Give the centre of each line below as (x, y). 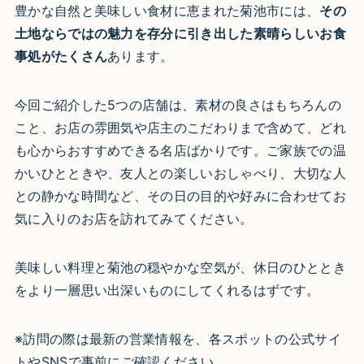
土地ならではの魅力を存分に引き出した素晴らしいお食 (180, 33)
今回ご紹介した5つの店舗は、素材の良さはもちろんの (178, 104)
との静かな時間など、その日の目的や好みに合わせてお (180, 195)
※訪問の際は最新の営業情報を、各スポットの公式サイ (178, 338)
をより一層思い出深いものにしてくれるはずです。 (167, 290)
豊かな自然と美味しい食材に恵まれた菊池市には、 (167, 10)
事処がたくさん (61, 56)
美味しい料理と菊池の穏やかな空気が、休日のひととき (180, 267)
